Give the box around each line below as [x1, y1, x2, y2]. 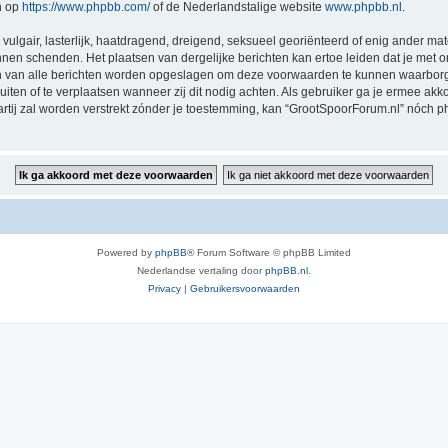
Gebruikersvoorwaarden [190, 283, 300, 294]
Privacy [148, 283, 181, 294]
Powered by [97, 247, 155, 258]
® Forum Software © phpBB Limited [187, 247, 351, 258]
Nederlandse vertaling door [137, 265, 265, 276]
